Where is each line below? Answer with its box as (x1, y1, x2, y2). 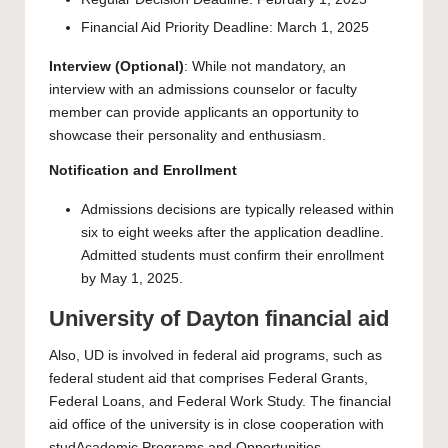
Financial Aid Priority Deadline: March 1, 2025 (81, 20, 369, 36)
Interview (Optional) (49, 59, 184, 75)
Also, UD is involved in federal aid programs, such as (49, 348, 382, 364)
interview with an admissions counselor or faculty (49, 82, 357, 98)
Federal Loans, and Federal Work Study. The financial (49, 394, 391, 410)
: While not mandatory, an (184, 59, 346, 75)
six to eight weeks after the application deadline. (81, 225, 384, 241)
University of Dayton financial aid (49, 306, 389, 332)
